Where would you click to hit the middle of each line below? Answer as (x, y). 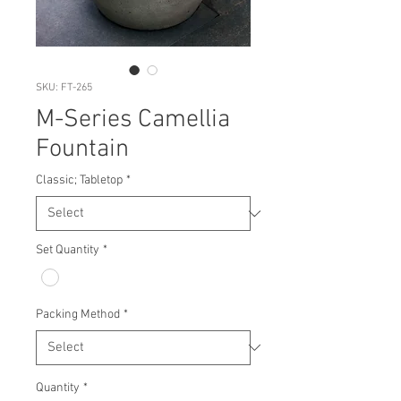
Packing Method (78, 314)
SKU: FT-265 (64, 88)
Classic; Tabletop (79, 181)
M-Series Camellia (133, 120)
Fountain (82, 150)
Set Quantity (68, 251)
